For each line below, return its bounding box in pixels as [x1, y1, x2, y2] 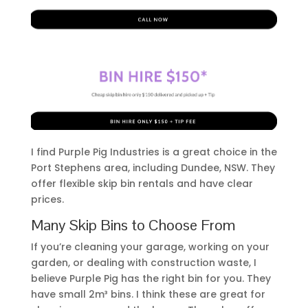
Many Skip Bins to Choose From [30, 215, 235, 235]
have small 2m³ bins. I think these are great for [30, 287, 265, 302]
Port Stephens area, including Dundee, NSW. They [30, 161, 275, 175]
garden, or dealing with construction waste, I [30, 256, 256, 270]
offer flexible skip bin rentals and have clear [30, 177, 253, 191]
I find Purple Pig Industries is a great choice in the [30, 145, 277, 159]
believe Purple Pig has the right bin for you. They [30, 272, 271, 286]
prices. [30, 192, 64, 207]
